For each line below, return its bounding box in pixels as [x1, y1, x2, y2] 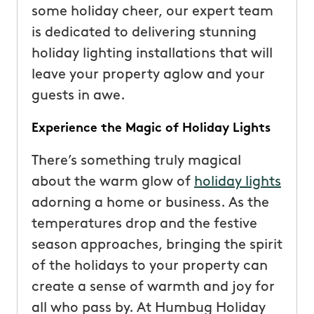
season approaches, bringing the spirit [31, 238, 282, 252]
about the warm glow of [31, 175, 194, 189]
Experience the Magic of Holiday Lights [31, 121, 271, 135]
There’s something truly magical [31, 153, 241, 168]
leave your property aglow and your [31, 67, 265, 82]
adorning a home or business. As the [31, 196, 269, 210]
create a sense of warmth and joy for [31, 280, 275, 294]
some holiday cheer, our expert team [31, 4, 273, 19]
